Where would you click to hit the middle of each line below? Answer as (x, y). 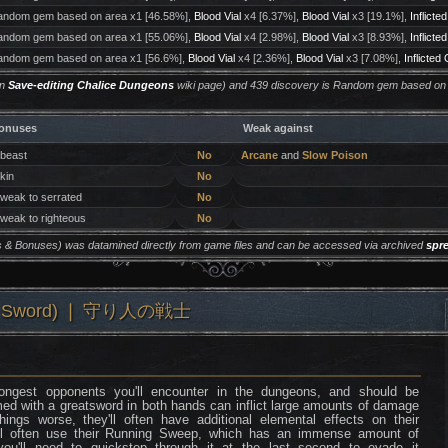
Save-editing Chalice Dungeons (90, 85)
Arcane (259, 155)
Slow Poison (334, 155)
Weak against (278, 128)
